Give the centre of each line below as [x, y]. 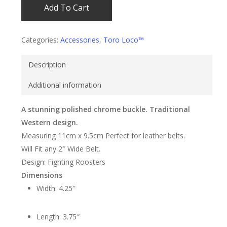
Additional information [65, 85]
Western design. [49, 122]
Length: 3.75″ [58, 217]
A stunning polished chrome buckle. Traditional [105, 109]
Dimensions [42, 175]
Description [47, 65]
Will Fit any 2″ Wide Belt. [61, 149]
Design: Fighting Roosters [63, 162]
